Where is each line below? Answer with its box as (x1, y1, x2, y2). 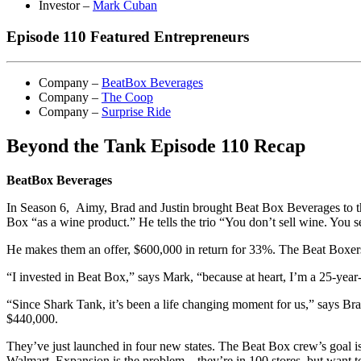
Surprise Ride (102, 104, 171, 118)
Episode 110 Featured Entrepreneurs (6, 28, 249, 46)
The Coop (102, 89, 153, 104)
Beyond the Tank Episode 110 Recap (6, 135, 305, 156)
